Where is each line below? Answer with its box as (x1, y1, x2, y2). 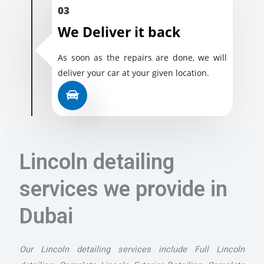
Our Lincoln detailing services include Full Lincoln (19, 244, 245, 255)
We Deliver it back (57, 22, 180, 42)
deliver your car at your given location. (57, 67, 209, 79)
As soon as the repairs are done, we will (57, 52, 227, 64)
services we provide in (19, 177, 227, 202)
